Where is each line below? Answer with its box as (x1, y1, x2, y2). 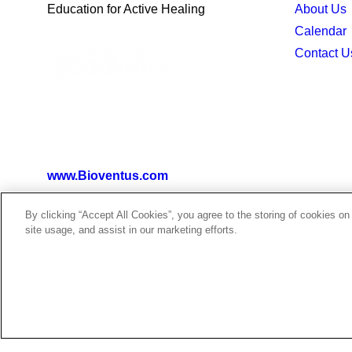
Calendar (295, 24, 346, 38)
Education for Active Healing (47, 2, 205, 16)
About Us (295, 2, 346, 16)
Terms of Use (263, 310, 336, 324)
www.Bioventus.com (47, 169, 168, 182)
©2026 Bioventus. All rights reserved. (47, 310, 263, 324)
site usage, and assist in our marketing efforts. (25, 224, 237, 236)
